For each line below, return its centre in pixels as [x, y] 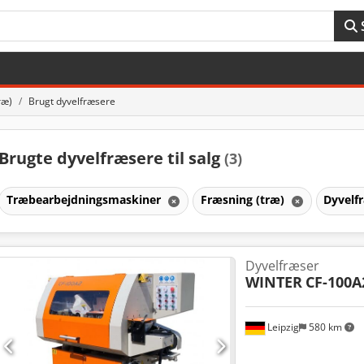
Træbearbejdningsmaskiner [85, 199]
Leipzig [282, 327]
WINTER [273, 282]
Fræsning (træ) [244, 199]
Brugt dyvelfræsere [72, 101]
